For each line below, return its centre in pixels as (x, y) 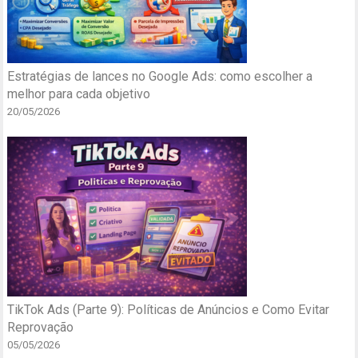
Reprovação (41, 328)
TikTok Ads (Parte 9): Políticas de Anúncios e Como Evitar (169, 310)
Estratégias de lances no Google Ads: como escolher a (160, 77)
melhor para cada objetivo (79, 94)
